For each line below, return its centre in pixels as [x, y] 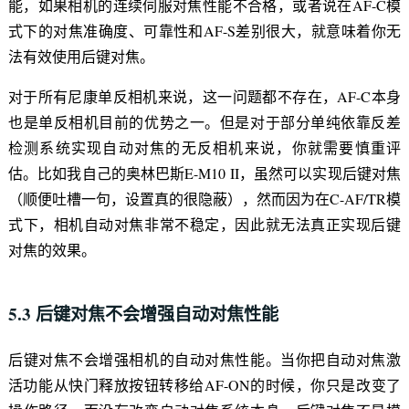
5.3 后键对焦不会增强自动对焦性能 [143, 314]
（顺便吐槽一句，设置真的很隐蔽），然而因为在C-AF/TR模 [204, 199]
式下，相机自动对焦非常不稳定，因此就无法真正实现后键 [204, 225]
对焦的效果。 [52, 250]
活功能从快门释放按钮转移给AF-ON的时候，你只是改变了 [204, 384]
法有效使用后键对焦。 [81, 57]
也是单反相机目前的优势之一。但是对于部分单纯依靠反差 [204, 122]
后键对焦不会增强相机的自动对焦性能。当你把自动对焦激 [204, 359]
